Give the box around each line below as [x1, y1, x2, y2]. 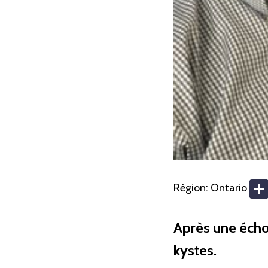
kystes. [173, 242, 217, 260]
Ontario [210, 181, 247, 195]
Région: [173, 181, 211, 195]
